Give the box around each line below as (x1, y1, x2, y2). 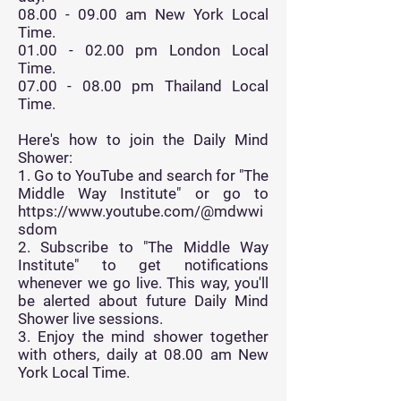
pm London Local (124, 41, 269, 59)
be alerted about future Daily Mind (18, 292, 269, 310)
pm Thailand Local (121, 77, 269, 95)
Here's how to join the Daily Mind (18, 131, 269, 149)
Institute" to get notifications (18, 256, 269, 274)
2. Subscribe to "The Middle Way (18, 238, 269, 256)
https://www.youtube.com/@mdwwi (18, 202, 263, 220)
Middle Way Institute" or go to (18, 184, 269, 202)
